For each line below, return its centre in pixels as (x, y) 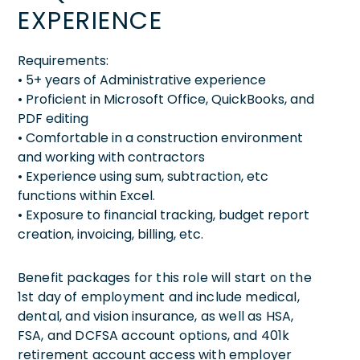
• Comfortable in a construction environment (160, 137)
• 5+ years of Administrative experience (142, 80)
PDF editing (53, 118)
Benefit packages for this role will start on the (165, 277)
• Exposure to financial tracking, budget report (164, 215)
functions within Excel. (86, 195)
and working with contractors (111, 157)
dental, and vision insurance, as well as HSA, (156, 316)
